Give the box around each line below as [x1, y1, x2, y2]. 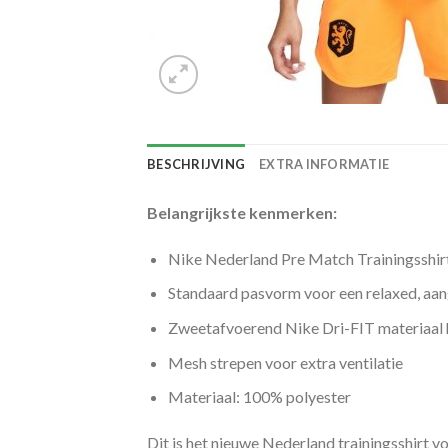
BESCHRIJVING [147, 156, 246, 172]
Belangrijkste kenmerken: [147, 203, 337, 222]
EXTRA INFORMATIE [259, 156, 390, 172]
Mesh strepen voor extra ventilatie [167, 352, 403, 372]
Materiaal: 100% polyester [167, 387, 351, 407]
